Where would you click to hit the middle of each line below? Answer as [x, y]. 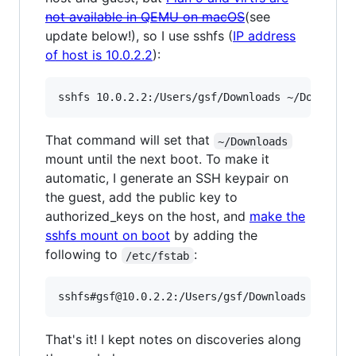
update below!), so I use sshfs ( [139, 36]
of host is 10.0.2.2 [99, 55]
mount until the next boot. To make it [157, 159]
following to [83, 255]
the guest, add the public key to [141, 197]
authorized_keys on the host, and [147, 217]
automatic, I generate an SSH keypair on [167, 178]
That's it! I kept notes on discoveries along [173, 340]
